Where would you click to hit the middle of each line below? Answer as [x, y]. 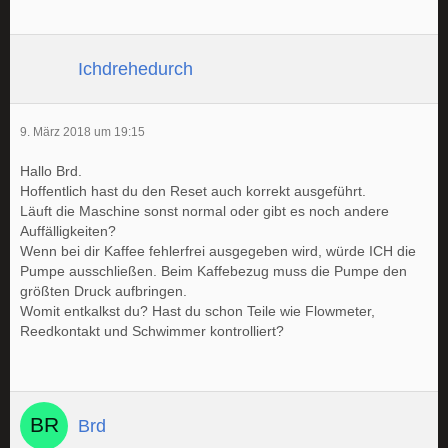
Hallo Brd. [51, 171]
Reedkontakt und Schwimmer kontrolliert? [152, 331]
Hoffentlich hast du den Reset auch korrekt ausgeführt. [193, 191]
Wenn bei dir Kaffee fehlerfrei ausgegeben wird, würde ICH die [218, 251]
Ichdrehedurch [135, 68]
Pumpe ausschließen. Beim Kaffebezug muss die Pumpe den [213, 271]
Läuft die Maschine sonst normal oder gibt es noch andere [204, 211]
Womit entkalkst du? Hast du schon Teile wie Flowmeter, [197, 311]
